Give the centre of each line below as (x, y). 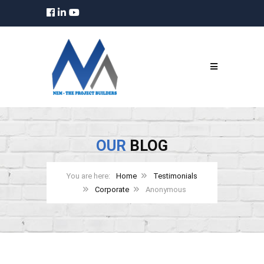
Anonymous (166, 189)
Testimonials (175, 176)
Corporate (112, 189)
